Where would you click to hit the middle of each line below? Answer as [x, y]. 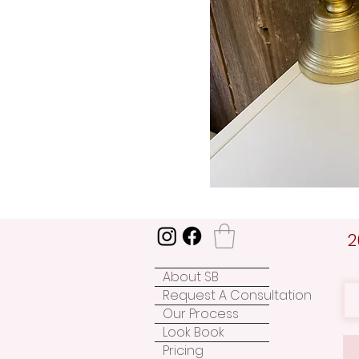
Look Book [194, 332]
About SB [191, 276]
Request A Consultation [237, 295]
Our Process [201, 313]
